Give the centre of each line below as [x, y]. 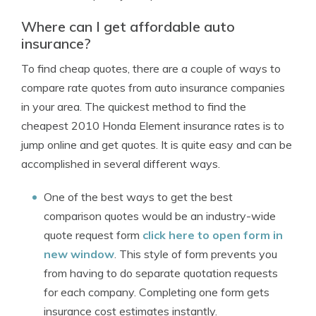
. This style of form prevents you [196, 254]
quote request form [93, 235]
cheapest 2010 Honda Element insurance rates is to [153, 126]
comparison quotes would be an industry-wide [160, 216]
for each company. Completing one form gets [157, 292]
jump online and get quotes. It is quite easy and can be [157, 145]
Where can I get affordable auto [128, 26]
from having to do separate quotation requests [161, 273]
